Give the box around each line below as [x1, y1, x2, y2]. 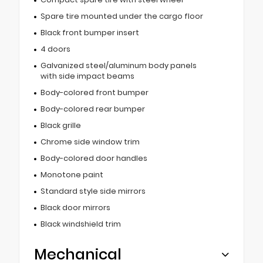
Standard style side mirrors [40, 186, 146, 197]
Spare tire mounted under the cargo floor [40, 11, 203, 22]
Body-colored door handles [40, 153, 147, 164]
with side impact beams [40, 71, 134, 82]
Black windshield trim [40, 219, 121, 230]
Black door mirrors [40, 203, 110, 213]
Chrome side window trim [40, 137, 140, 147]
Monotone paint [40, 170, 103, 180]
